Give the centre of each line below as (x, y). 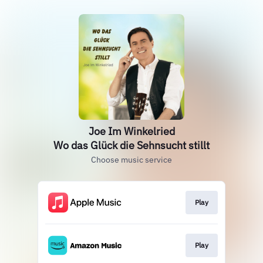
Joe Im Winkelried (131, 131)
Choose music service (131, 160)
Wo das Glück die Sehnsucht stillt (131, 145)
